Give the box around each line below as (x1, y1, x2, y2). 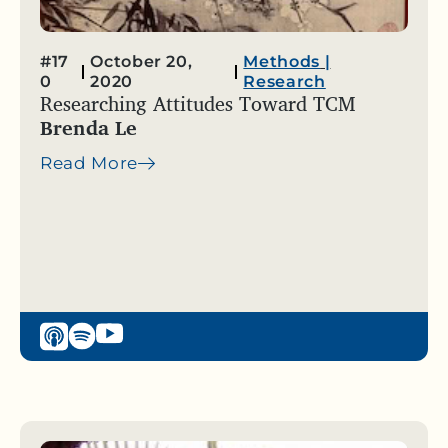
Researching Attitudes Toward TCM (40, 87, 356, 121)
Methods (243, 52, 321, 72)
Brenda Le (40, 111, 137, 145)
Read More (40, 153, 139, 174)
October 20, (90, 52, 193, 72)
